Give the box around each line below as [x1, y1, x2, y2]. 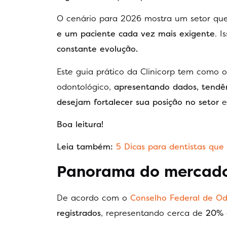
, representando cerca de [101, 207, 206, 218]
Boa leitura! [57, 118, 106, 130]
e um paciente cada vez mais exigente [57, 28, 215, 40]
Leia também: [57, 141, 113, 153]
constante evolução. [57, 43, 138, 55]
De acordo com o [57, 192, 127, 203]
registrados [57, 207, 101, 218]
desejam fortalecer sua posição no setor [57, 96, 219, 107]
